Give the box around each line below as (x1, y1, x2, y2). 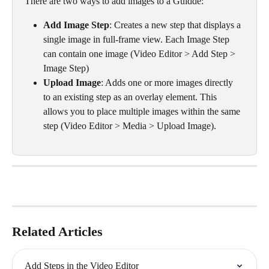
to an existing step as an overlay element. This (43, 92, 219, 102)
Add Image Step (43, 20, 109, 30)
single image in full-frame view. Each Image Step (43, 34, 232, 44)
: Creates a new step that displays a (109, 20, 243, 30)
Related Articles (12, 224, 103, 240)
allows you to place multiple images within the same (43, 106, 243, 116)
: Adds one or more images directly (101, 77, 235, 88)
